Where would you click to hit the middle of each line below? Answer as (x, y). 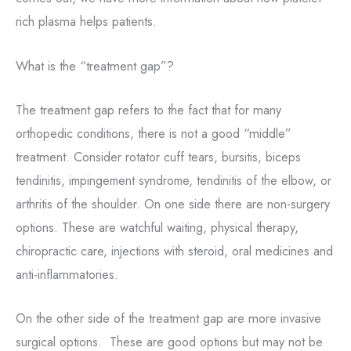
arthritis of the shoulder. (80, 204)
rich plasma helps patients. (86, 22)
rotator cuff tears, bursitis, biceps (211, 157)
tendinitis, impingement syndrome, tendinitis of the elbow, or (174, 180)
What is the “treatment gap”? (95, 65)
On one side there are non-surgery (237, 203)
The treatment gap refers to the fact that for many (148, 109)
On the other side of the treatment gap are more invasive (168, 318)
